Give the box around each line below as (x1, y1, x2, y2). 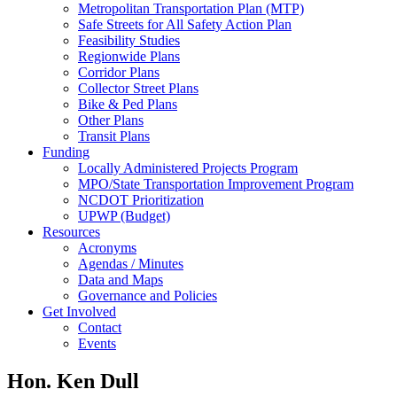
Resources (43, 223, 100, 239)
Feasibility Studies (78, 32, 180, 48)
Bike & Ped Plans (78, 96, 177, 112)
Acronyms (78, 239, 136, 255)
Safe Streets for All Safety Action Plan (78, 16, 292, 32)
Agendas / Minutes (78, 255, 183, 271)
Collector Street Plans (78, 80, 198, 96)
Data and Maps (78, 271, 163, 287)
